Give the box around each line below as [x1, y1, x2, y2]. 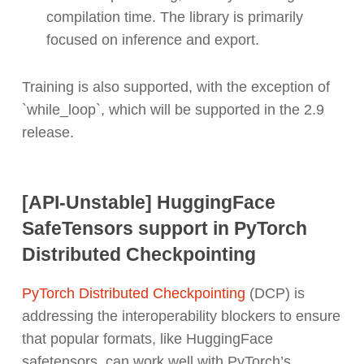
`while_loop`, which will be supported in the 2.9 [21, 102, 324, 119]
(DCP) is [245, 285, 305, 302]
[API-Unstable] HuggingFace [21, 191, 275, 213]
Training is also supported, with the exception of [21, 79, 330, 96]
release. [21, 124, 74, 141]
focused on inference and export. [45, 32, 263, 49]
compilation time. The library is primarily [45, 9, 303, 26]
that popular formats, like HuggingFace [21, 331, 273, 348]
